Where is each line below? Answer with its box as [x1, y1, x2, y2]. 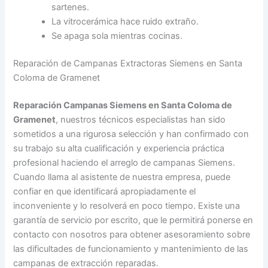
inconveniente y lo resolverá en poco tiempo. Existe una [13, 200, 240, 211]
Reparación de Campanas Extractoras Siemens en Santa [13, 57, 243, 69]
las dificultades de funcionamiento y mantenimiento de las [13, 243, 249, 254]
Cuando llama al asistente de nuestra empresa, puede [13, 171, 231, 182]
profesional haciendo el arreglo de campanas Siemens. [13, 157, 236, 168]
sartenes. [51, 1, 90, 13]
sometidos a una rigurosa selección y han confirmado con [13, 128, 249, 139]
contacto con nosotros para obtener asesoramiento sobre [13, 229, 251, 240]
